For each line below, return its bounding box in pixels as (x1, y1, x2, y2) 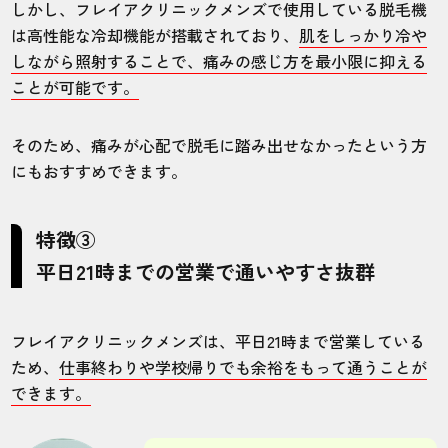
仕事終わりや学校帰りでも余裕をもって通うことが (59, 354, 428, 379)
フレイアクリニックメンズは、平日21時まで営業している (11, 328, 426, 353)
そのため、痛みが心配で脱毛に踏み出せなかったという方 (11, 132, 428, 157)
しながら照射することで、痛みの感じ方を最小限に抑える (11, 48, 428, 73)
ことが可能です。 (11, 74, 140, 99)
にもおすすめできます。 (11, 158, 188, 183)
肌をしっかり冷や (299, 22, 428, 47)
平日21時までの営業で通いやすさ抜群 (36, 256, 376, 286)
